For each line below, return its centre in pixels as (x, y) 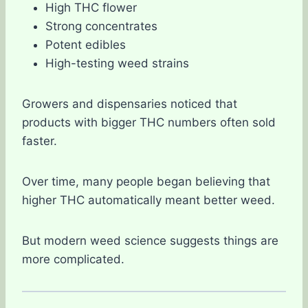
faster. (40, 141)
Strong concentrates (101, 26)
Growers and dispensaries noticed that (130, 103)
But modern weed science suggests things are (150, 240)
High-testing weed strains (117, 63)
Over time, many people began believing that (146, 181)
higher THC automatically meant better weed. (148, 200)
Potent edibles (86, 44)
